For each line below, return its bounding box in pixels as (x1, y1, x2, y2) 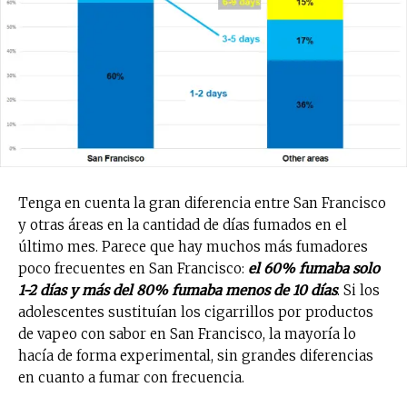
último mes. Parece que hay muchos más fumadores (18, 237, 368, 255)
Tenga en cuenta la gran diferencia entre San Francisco (18, 194, 386, 212)
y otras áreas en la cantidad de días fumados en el (18, 215, 347, 233)
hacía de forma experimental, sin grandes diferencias (18, 346, 373, 364)
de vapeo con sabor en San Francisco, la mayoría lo (18, 324, 356, 342)
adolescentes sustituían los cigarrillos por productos (18, 303, 373, 321)
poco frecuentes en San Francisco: (18, 259, 248, 277)
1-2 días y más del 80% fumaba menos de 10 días (18, 281, 337, 299)
